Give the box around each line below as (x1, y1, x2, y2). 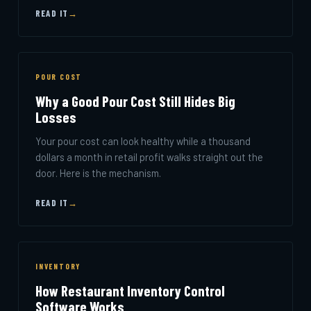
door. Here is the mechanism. (35, 166, 161, 179)
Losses (35, 108, 76, 126)
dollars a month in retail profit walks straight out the (35, 150, 263, 163)
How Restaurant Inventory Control (35, 281, 225, 299)
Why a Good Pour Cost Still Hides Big (35, 92, 235, 110)
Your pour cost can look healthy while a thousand (35, 134, 251, 147)
